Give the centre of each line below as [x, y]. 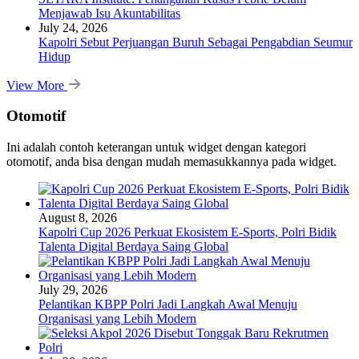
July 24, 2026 [73, 27]
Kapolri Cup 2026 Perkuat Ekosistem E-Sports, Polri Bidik [188, 232]
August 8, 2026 [78, 217]
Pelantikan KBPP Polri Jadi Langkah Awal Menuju [168, 304]
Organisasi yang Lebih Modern [117, 318]
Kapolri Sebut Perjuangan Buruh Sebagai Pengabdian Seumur [196, 42]
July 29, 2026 [73, 289]
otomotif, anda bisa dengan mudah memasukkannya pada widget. [171, 161]
